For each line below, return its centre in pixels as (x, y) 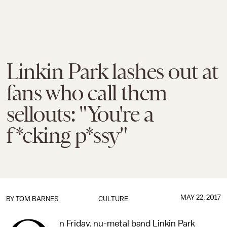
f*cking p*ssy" (66, 135)
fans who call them (86, 93)
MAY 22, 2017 (200, 197)
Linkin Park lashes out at (112, 71)
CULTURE (113, 199)
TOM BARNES (37, 199)
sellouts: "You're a (80, 114)
